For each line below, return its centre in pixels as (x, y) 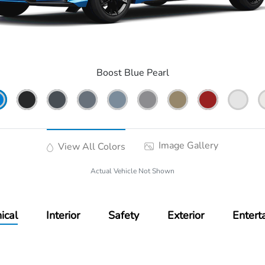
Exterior (186, 216)
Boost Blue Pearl (132, 73)
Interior (63, 216)
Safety (124, 216)
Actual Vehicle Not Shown (132, 171)
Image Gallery (187, 146)
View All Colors (90, 147)
